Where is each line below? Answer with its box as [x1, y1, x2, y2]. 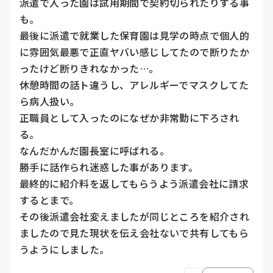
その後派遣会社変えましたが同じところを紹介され [19, 209, 250, 224]
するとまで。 [19, 193, 79, 208]
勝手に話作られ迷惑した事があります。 [19, 160, 199, 175]
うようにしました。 [19, 242, 110, 257]
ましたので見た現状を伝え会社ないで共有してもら [19, 225, 249, 241]
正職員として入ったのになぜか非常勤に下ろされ [19, 110, 239, 126]
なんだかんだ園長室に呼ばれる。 [19, 143, 169, 158]
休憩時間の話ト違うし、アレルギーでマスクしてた [19, 77, 249, 93]
